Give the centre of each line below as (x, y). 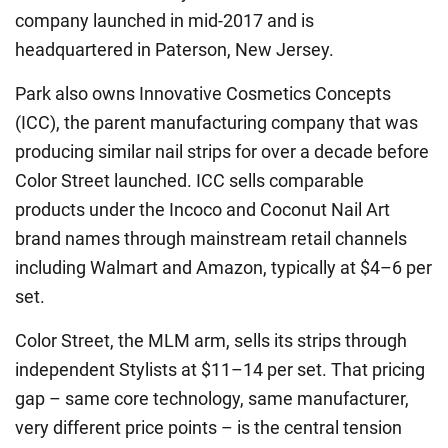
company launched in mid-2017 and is (164, 21)
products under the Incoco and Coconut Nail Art (202, 210)
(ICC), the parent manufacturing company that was (216, 123)
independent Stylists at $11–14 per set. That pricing (220, 370)
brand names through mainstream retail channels (211, 239)
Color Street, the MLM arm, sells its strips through (211, 341)
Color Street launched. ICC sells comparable (189, 181)
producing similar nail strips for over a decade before (222, 152)
